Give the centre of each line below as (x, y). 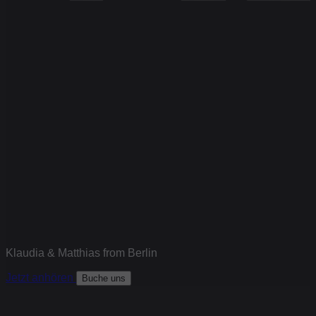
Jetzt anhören (41, 277)
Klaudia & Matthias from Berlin (81, 253)
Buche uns (104, 278)
